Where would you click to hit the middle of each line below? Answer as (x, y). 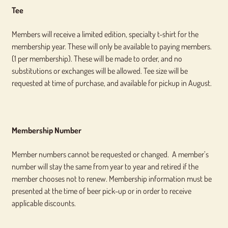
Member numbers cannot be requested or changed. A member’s (110, 154)
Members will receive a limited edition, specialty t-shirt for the (105, 34)
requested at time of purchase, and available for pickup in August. (111, 83)
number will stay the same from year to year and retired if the (105, 166)
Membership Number (46, 131)
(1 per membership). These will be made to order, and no (97, 58)
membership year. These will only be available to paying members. (111, 46)
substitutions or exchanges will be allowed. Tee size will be (99, 70)
